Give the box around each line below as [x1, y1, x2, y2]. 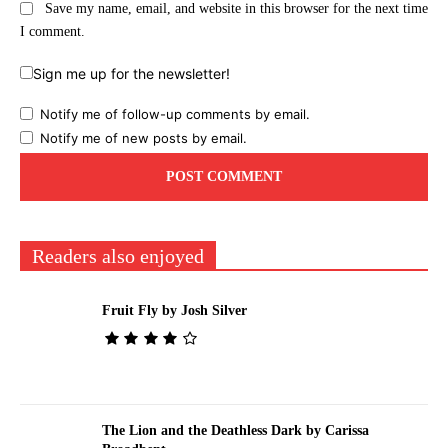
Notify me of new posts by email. [40, 130, 247, 147]
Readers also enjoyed [32, 245, 204, 268]
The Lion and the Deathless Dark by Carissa [101, 423, 369, 439]
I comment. [20, 24, 85, 40]
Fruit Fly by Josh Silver [101, 303, 247, 319]
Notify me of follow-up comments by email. [40, 106, 310, 123]
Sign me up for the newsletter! [33, 65, 230, 83]
